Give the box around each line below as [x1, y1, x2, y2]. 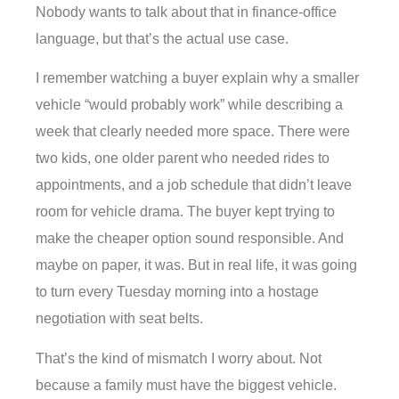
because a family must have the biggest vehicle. [36, 377, 337, 393]
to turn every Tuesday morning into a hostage [36, 284, 319, 300]
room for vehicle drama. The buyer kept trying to [36, 204, 335, 220]
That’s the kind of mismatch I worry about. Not [36, 350, 322, 366]
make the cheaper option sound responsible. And [36, 231, 344, 247]
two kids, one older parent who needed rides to [36, 151, 330, 167]
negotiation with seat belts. [36, 311, 203, 327]
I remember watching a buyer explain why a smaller [36, 70, 359, 86]
